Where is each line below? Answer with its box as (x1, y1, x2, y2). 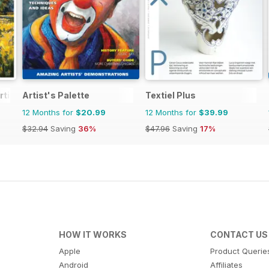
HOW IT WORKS (58, 229, 127, 240)
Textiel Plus (145, 89, 196, 100)
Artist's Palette (22, 89, 89, 100)
